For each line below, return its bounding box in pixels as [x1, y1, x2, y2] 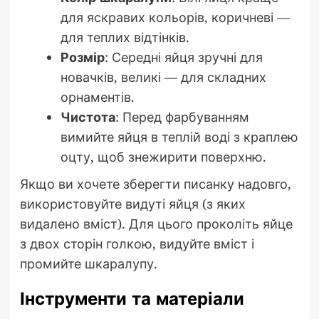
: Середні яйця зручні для [104, 48, 263, 66]
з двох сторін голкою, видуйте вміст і [19, 235, 254, 253]
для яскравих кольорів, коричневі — [60, 9, 290, 26]
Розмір [60, 48, 105, 66]
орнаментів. [60, 88, 135, 106]
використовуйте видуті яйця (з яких [19, 195, 246, 213]
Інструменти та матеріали [19, 286, 244, 312]
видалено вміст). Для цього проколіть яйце [19, 215, 293, 233]
